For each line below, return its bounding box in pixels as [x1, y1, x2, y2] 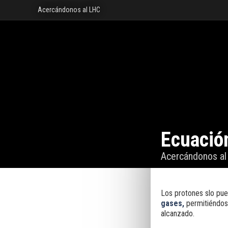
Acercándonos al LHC [38, 6, 101, 14]
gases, [160, 198, 184, 208]
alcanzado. [160, 209, 194, 218]
